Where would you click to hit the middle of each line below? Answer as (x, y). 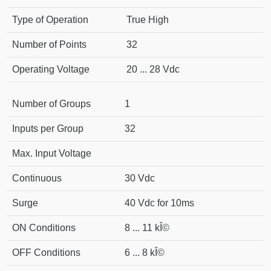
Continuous (37, 178)
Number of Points (49, 45)
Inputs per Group (48, 129)
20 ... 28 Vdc (153, 70)
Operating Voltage (51, 70)
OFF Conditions (46, 253)
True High (148, 20)
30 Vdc (140, 178)
